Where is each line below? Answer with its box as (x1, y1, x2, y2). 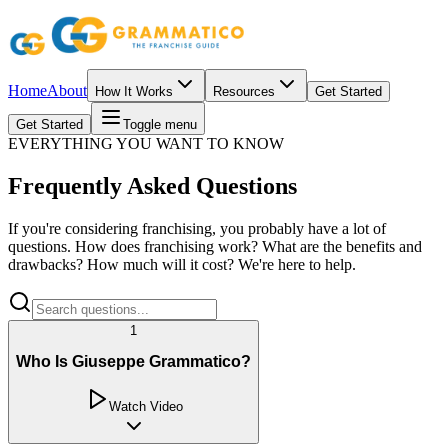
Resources (213, 84, 275, 99)
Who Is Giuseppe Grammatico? (16, 353, 251, 371)
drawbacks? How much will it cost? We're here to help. (8, 255, 356, 273)
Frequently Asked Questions (8, 172, 297, 199)
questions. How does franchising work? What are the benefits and (8, 237, 422, 255)
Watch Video (108, 399, 183, 414)
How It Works (95, 84, 173, 99)
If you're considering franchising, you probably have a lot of (8, 219, 386, 237)
